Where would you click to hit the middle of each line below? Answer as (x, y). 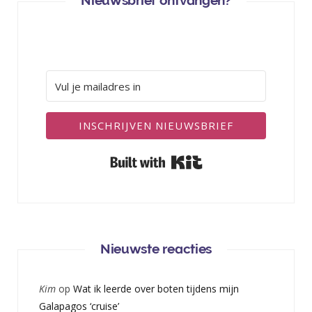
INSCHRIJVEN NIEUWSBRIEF (156, 126)
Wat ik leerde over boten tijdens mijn (156, 288)
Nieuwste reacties (156, 248)
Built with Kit (232, 159)
